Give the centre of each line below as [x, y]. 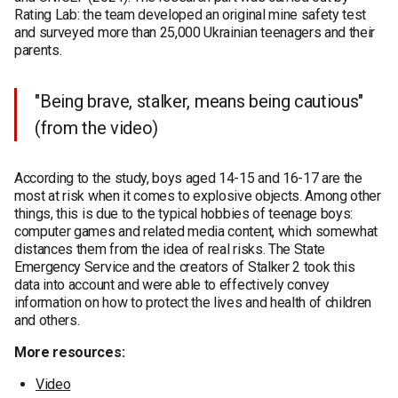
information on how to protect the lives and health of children [193, 303]
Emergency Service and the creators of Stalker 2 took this [185, 267]
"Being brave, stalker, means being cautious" [199, 102]
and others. [47, 321]
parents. [38, 51]
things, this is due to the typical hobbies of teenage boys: [184, 214]
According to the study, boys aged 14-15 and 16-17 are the [188, 179]
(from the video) [97, 128]
